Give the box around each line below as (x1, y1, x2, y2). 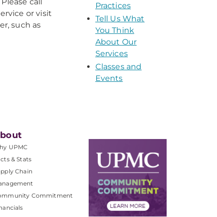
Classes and (95, 62, 142, 71)
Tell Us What (95, 14, 145, 23)
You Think (95, 26, 135, 35)
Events (95, 74, 123, 83)
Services (95, 49, 128, 58)
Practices (95, 1, 131, 10)
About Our (95, 37, 137, 46)
